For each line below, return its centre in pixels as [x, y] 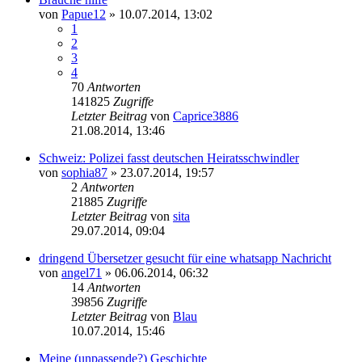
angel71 [82, 272]
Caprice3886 [206, 116]
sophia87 [84, 172]
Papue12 [84, 14]
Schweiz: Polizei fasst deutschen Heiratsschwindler [169, 158]
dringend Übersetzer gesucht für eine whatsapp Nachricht [185, 258]
